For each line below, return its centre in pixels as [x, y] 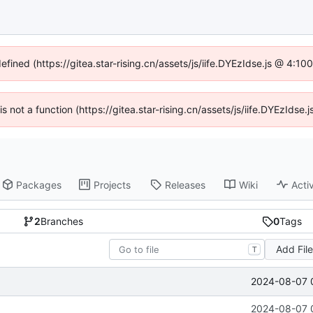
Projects [112, 184]
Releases [185, 184]
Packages [39, 184]
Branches [61, 221]
